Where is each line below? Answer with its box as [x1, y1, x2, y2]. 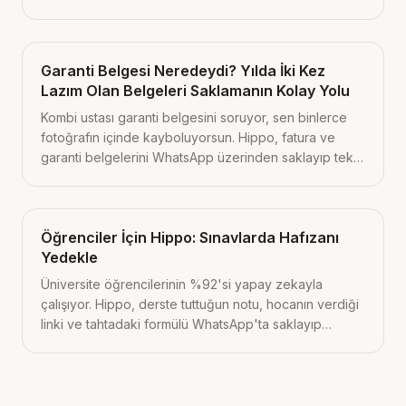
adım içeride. [41, 189, 117, 205]
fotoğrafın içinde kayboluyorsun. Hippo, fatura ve [41, 130, 335, 145]
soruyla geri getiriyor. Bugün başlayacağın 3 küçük [41, 169, 342, 185]
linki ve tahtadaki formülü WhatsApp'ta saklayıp [41, 316, 322, 332]
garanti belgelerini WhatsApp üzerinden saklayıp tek [41, 150, 353, 165]
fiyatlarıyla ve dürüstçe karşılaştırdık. [41, 3, 256, 18]
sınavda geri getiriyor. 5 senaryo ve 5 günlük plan [41, 336, 335, 352]
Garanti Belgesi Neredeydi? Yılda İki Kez [41, 62, 325, 80]
